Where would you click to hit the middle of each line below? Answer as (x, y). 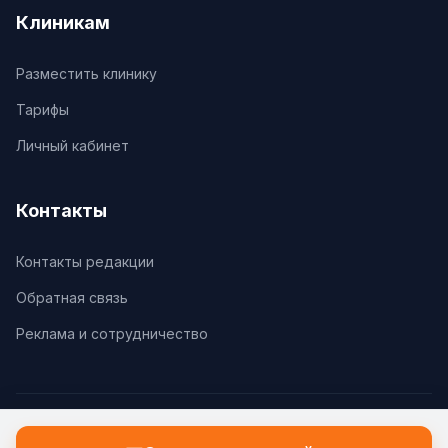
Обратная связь (72, 297)
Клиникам (63, 22)
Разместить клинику (86, 73)
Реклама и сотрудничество (112, 333)
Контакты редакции (85, 261)
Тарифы (42, 109)
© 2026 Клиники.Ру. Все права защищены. (224, 435)
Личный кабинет (72, 145)
